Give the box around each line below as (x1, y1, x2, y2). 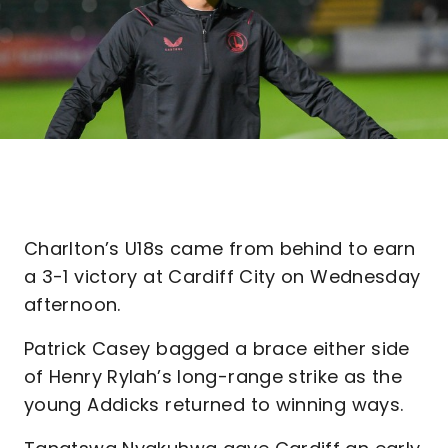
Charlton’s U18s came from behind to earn (24, 236, 416, 261)
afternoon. (24, 292, 121, 317)
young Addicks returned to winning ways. (24, 392, 404, 417)
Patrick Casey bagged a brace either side (24, 336, 410, 361)
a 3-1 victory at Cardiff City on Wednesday (24, 264, 421, 289)
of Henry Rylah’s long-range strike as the (24, 364, 403, 389)
